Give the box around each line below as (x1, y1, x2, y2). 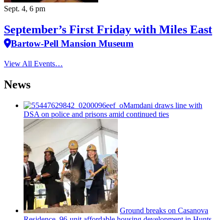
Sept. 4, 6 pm (4, 4, 45, 13)
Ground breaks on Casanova (120, 206, 208, 215)
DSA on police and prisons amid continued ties (24, 110, 169, 119)
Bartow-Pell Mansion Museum (11, 38, 134, 49)
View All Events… (4, 59, 63, 68)
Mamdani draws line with (123, 101, 202, 110)
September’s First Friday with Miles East (4, 23, 212, 36)
